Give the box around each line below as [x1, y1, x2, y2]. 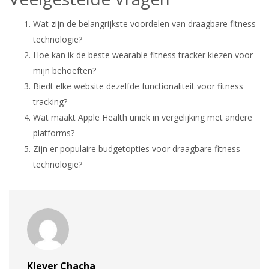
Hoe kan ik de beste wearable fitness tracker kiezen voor [33, 49, 253, 61]
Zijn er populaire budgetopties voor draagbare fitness [33, 142, 240, 154]
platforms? [33, 127, 74, 139]
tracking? [33, 95, 67, 107]
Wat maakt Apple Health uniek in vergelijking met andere [33, 111, 252, 123]
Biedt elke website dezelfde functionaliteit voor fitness [33, 80, 243, 92]
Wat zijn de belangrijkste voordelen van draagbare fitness [33, 17, 256, 29]
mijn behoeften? [33, 64, 96, 76]
